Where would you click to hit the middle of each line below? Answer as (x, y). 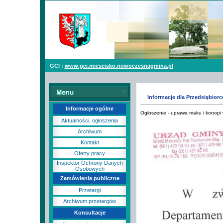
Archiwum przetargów (90, 201)
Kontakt (90, 142)
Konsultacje (90, 213)
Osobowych (90, 169)
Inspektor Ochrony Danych (90, 163)
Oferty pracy (90, 153)
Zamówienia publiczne (90, 178)
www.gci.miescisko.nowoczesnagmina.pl (119, 66)
